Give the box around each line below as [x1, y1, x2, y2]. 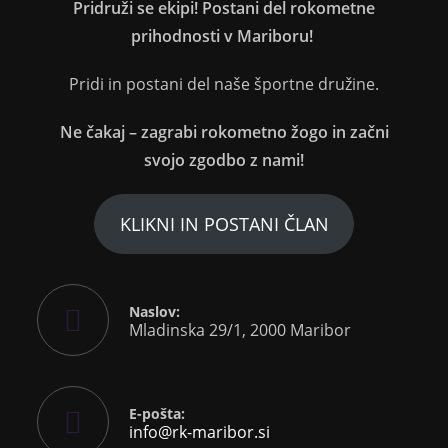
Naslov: [129, 301, 181, 321]
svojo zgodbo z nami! [144, 149, 304, 171]
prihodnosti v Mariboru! [131, 25, 313, 47]
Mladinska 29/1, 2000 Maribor [129, 318, 352, 341]
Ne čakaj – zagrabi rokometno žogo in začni [59, 121, 389, 143]
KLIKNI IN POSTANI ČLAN [119, 212, 329, 236]
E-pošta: [129, 403, 186, 423]
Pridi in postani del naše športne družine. [69, 73, 379, 95]
